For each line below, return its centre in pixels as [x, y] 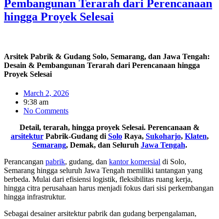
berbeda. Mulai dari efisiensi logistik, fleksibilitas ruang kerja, [98, 179]
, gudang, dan [87, 161]
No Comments [46, 110]
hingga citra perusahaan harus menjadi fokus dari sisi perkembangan [109, 188]
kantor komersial [135, 161]
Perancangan [25, 161]
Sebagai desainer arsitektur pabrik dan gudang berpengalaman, [100, 213]
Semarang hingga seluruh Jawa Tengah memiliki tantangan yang [103, 170]
